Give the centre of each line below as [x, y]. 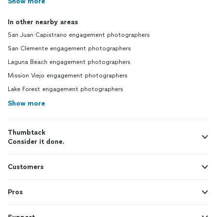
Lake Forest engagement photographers [65, 89]
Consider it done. [36, 142]
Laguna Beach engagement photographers [69, 62]
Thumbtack [27, 133]
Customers [26, 167]
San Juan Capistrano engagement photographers [79, 35]
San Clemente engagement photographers [69, 49]
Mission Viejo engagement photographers [68, 76]
